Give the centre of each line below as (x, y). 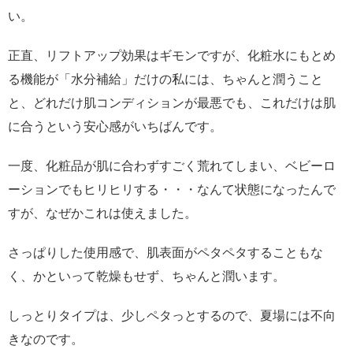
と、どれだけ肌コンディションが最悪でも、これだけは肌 (172, 102)
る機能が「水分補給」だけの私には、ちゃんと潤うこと (165, 78)
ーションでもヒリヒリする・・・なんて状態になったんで (172, 189)
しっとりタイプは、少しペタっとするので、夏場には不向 (172, 315)
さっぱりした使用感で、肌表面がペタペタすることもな (165, 252)
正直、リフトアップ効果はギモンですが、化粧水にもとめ (172, 55)
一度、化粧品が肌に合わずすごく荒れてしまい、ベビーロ (172, 165)
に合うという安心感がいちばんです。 (115, 126)
